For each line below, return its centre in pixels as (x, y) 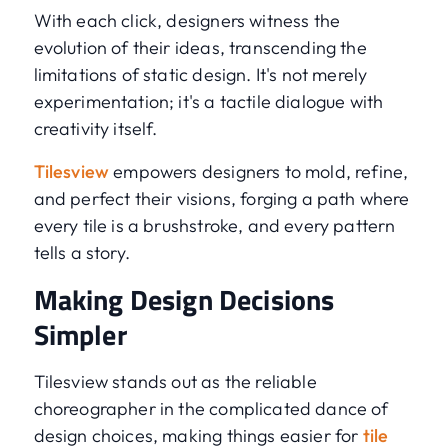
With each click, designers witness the (187, 21)
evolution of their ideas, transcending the (200, 48)
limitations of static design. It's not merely (200, 75)
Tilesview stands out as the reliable (175, 382)
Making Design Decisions (184, 300)
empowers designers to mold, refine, (259, 172)
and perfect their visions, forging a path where (221, 199)
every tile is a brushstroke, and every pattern (214, 226)
